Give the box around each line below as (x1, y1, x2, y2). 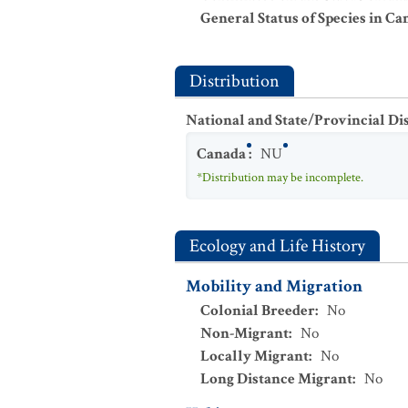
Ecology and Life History (189, 234, 365, 258)
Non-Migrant (200, 323, 289, 343)
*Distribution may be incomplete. (197, 169, 363, 186)
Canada (197, 144, 246, 164)
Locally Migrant (200, 346, 309, 366)
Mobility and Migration (186, 275, 362, 298)
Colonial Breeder (200, 301, 315, 321)
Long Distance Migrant (200, 369, 352, 389)
